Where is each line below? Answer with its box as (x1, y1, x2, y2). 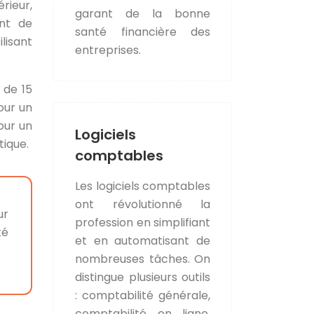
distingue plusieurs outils (75, 268, 210, 285)
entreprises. (75, 41, 141, 58)
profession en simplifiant (75, 214, 210, 231)
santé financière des (75, 23, 210, 40)
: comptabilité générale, (75, 287, 210, 303)
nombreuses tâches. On (75, 250, 210, 267)
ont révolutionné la (75, 196, 210, 212)
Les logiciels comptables (75, 177, 210, 194)
